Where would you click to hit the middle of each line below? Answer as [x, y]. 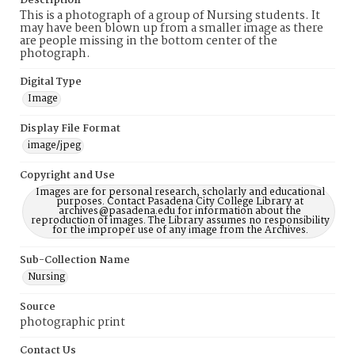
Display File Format [70, 129]
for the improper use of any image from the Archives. [180, 230]
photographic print [73, 323]
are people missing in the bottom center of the [149, 41]
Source [38, 307]
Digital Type [51, 82]
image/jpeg [54, 145]
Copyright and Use [67, 176]
